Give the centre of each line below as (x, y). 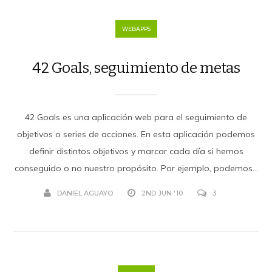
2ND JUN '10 (162, 193)
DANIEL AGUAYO (85, 193)
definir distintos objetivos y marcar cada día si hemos (136, 151)
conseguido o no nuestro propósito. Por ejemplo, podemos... (136, 168)
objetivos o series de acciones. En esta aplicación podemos (136, 134)
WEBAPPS (136, 29)
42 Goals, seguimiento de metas (136, 68)
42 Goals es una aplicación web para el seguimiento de (136, 117)
